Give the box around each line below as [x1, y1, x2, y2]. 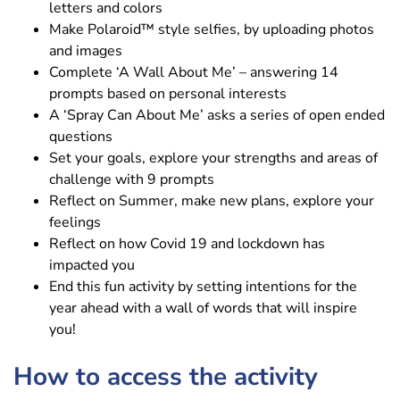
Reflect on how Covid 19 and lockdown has [49, 233, 325, 254]
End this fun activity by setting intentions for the [49, 276, 357, 296]
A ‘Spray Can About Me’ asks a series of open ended [49, 104, 385, 125]
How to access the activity [13, 359, 318, 394]
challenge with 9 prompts [49, 169, 214, 189]
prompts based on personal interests [49, 83, 287, 104]
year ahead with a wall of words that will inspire [49, 297, 357, 318]
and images [49, 40, 122, 61]
